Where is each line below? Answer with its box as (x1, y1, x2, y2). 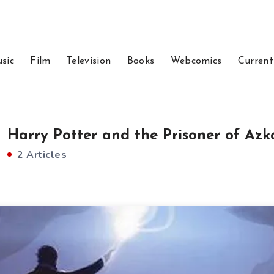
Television (67, 56, 111, 66)
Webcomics (170, 56, 222, 66)
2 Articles (14, 148, 67, 161)
